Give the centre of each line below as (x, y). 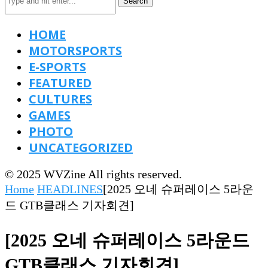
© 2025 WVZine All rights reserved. (93, 174)
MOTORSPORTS (75, 51)
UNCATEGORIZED (81, 147)
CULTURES (60, 99)
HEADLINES (70, 189)
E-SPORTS (57, 67)
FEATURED (60, 83)
